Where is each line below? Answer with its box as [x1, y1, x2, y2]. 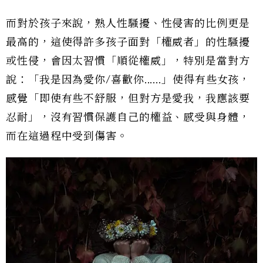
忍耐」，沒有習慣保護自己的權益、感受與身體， [6, 110, 250, 124]
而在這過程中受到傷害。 [6, 129, 128, 143]
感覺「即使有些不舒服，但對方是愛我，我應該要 [6, 92, 250, 105]
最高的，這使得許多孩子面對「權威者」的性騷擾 [6, 35, 250, 49]
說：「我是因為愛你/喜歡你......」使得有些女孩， [6, 73, 251, 86]
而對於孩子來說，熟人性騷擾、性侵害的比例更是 [6, 16, 250, 30]
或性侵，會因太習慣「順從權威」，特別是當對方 [6, 54, 250, 68]
